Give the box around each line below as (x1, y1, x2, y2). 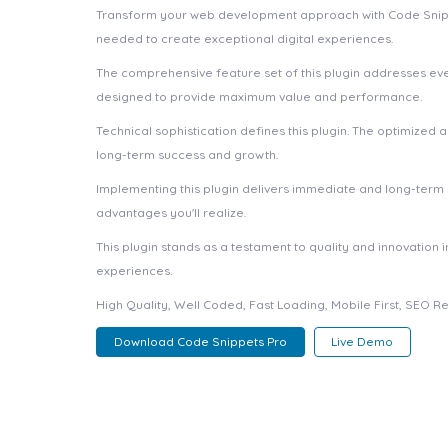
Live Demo (331, 334, 394, 350)
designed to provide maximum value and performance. (96, 89, 422, 104)
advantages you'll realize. (96, 205, 246, 220)
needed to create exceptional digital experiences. (96, 31, 393, 46)
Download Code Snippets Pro (113, 334, 287, 350)
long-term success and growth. (96, 147, 278, 162)
